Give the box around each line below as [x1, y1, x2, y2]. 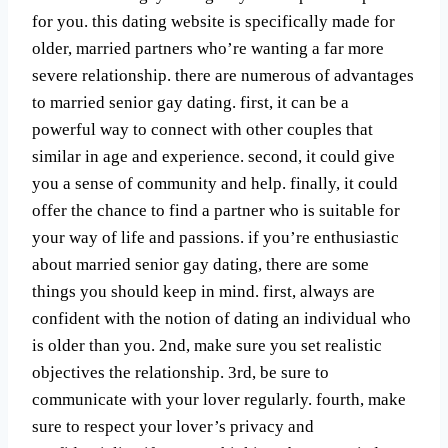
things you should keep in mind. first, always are [32, 281, 375, 301]
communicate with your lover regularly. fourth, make [32, 389, 406, 409]
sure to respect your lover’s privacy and [32, 416, 314, 436]
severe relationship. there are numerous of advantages [32, 65, 414, 85]
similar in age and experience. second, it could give [32, 146, 395, 166]
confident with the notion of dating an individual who [32, 308, 411, 328]
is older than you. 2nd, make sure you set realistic [32, 335, 382, 355]
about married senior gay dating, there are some [32, 254, 369, 274]
